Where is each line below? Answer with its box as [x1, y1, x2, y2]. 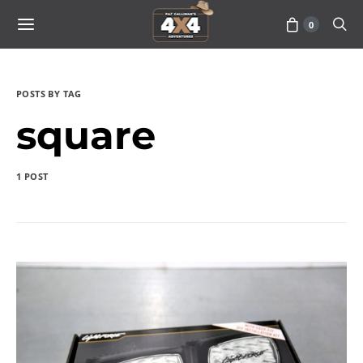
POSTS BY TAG [16, 88, 82, 100]
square [16, 112, 156, 159]
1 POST [16, 170, 49, 182]
